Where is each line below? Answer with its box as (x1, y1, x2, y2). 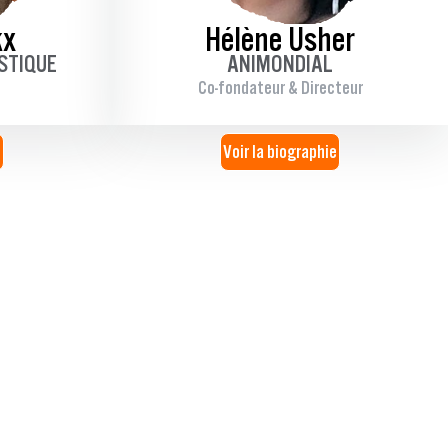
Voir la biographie (222, 140, 337, 162)
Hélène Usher (205, 20, 355, 57)
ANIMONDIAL (227, 49, 333, 77)
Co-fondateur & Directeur (197, 76, 363, 98)
